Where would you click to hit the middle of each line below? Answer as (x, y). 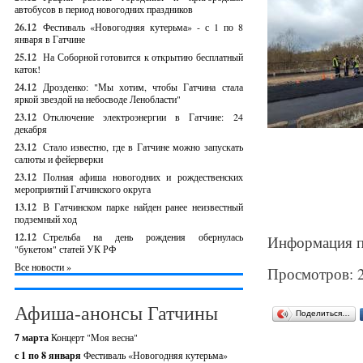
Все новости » (43, 267)
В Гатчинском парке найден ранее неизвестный (143, 207)
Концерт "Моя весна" (94, 337)
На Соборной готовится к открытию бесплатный (143, 57)
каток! (28, 69)
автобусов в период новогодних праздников (104, 9)
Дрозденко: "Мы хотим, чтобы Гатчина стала (143, 87)
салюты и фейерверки (59, 159)
